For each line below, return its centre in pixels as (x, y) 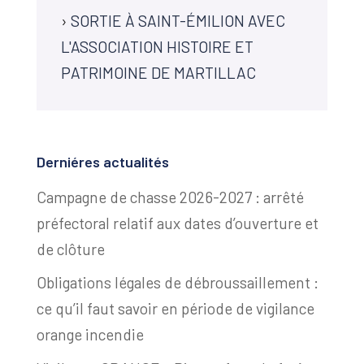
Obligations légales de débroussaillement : (177, 283)
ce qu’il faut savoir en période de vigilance (175, 309)
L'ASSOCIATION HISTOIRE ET (157, 47)
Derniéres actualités (102, 162)
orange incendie (90, 335)
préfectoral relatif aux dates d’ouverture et (177, 223)
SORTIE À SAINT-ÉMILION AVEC (178, 21)
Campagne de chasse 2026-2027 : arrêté (170, 197)
